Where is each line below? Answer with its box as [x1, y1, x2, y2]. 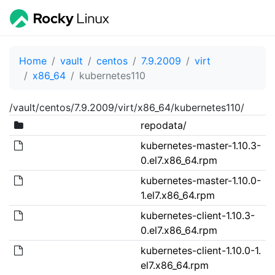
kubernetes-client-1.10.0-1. [140, 244, 261, 257]
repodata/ [140, 118, 187, 131]
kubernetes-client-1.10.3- [140, 209, 255, 222]
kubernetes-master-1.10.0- [140, 174, 261, 187]
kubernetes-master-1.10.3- [140, 139, 261, 152]
